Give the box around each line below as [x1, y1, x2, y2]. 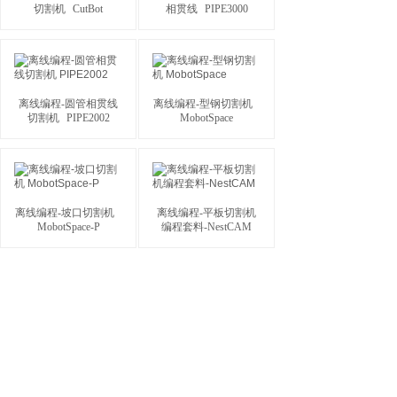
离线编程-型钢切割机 [153, 97, 253, 110]
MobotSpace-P [36, 221, 100, 233]
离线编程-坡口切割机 [15, 206, 114, 219]
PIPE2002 [66, 112, 110, 124]
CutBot [73, 3, 103, 15]
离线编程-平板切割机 [157, 206, 256, 219]
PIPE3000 [204, 3, 248, 15]
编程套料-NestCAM [161, 221, 252, 233]
